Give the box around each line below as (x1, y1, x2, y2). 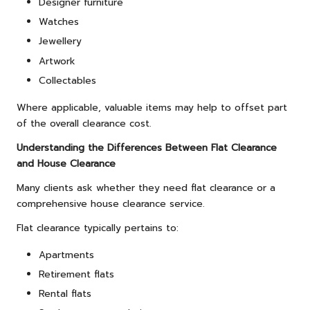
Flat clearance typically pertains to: (17, 220, 179, 235)
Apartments (39, 247, 94, 262)
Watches (39, 15, 79, 30)
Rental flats (39, 286, 91, 301)
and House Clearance (17, 156, 116, 171)
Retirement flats (39, 266, 114, 282)
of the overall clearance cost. (17, 116, 152, 131)
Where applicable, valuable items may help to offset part (17, 100, 287, 115)
